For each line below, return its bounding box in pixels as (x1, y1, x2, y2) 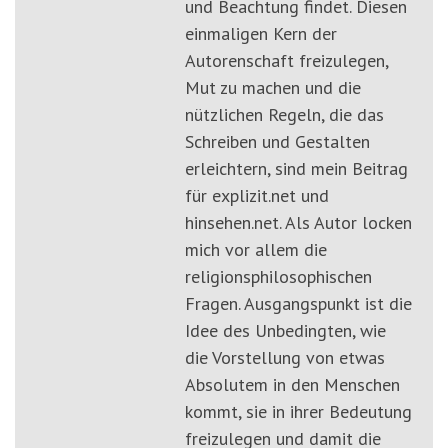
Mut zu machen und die (185, 76, 361, 100)
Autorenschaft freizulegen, (185, 49, 388, 73)
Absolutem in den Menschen (185, 373, 400, 397)
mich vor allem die (185, 238, 327, 262)
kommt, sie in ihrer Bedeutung (185, 400, 412, 424)
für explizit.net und (185, 184, 329, 208)
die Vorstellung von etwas (185, 346, 385, 370)
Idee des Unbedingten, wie (185, 319, 386, 343)
